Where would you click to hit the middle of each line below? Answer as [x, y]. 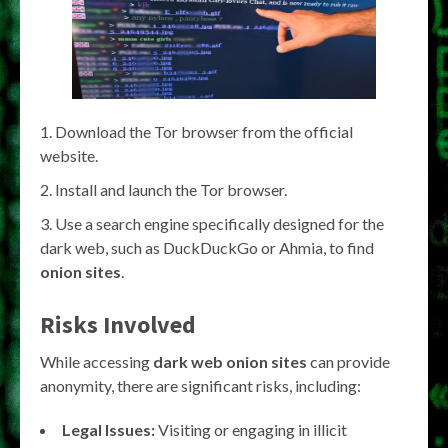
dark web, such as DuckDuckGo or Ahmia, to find [207, 247]
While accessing [96, 361]
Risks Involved [118, 324]
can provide [348, 361]
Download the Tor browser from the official [204, 131]
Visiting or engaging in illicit [251, 429]
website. [69, 155]
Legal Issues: [108, 429]
